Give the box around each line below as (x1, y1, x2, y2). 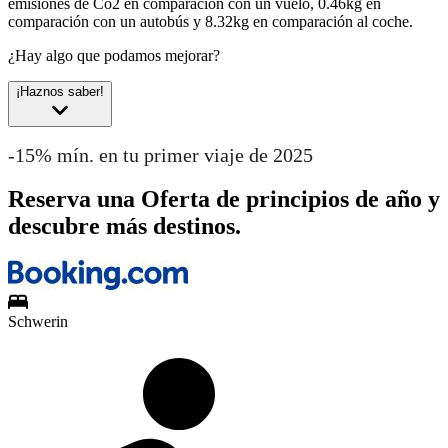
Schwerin (8, 313, 68, 331)
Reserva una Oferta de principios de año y (8, 186, 440, 213)
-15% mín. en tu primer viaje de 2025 (8, 143, 313, 166)
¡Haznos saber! (16, 83, 104, 99)
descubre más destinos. (8, 213, 241, 240)
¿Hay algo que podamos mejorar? (8, 46, 220, 64)
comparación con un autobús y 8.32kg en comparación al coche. (8, 12, 413, 30)
